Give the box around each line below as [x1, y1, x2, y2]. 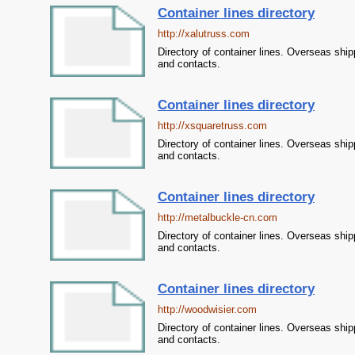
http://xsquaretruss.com [157, 120, 267, 132]
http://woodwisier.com [157, 303, 257, 315]
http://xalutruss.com [157, 28, 250, 40]
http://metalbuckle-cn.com [157, 212, 277, 223]
